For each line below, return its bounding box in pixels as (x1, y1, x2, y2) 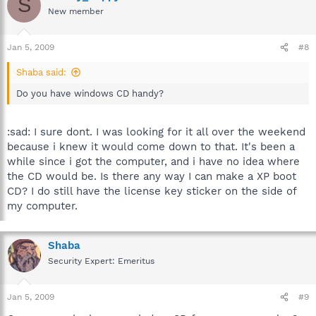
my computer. (7, 199, 78, 212)
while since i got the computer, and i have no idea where (7, 154, 300, 168)
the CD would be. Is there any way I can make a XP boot (7, 169, 296, 183)
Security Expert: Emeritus (48, 255, 154, 266)
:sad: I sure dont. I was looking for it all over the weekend (7, 125, 305, 138)
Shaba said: (16, 67, 66, 78)
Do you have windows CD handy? (16, 88, 164, 99)
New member (48, 6, 104, 16)
